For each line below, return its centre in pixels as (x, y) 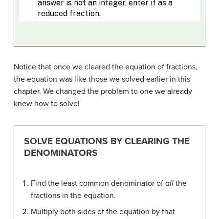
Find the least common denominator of (98, 184)
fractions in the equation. (73, 196)
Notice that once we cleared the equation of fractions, (106, 67)
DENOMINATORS (61, 153)
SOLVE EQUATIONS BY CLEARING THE (107, 141)
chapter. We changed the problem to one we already (103, 91)
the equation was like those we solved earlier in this (102, 79)
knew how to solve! (47, 103)
